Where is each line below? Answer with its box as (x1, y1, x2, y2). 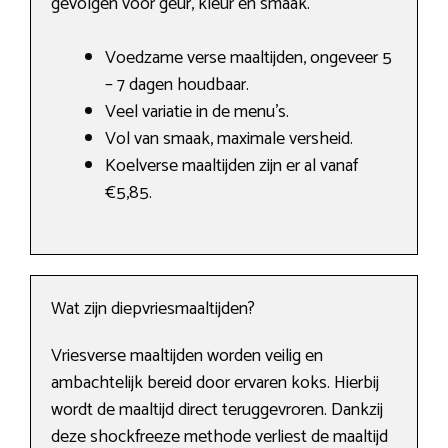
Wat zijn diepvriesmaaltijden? (51, 294, 255, 325)
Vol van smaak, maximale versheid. (105, 124, 353, 155)
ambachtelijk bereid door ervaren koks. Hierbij (51, 368, 379, 399)
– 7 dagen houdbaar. (105, 70, 249, 101)
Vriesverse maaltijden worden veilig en (51, 341, 323, 372)
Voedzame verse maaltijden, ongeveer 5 (105, 43, 392, 74)
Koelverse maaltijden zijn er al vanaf (105, 151, 358, 182)
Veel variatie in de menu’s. (105, 97, 289, 128)
